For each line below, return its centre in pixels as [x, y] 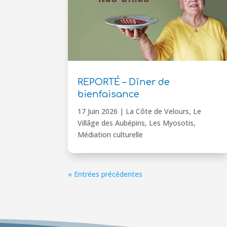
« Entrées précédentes [105, 174]
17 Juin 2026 [98, 111]
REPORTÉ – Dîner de [124, 82]
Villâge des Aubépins [111, 123]
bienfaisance [109, 94]
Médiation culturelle [110, 134]
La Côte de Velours [158, 111]
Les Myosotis [172, 123]
